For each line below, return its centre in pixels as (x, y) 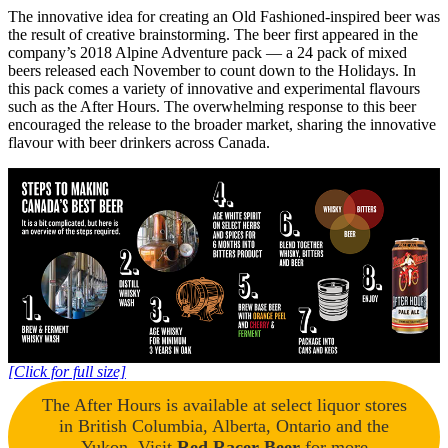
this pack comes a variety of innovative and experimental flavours (214, 88)
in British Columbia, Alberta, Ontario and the (224, 425)
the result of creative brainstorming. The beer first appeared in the (213, 34)
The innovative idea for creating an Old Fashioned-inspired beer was (224, 16)
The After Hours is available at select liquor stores (224, 404)
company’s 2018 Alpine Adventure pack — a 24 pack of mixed (207, 52)
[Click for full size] (67, 371)
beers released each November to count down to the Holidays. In (212, 70)
